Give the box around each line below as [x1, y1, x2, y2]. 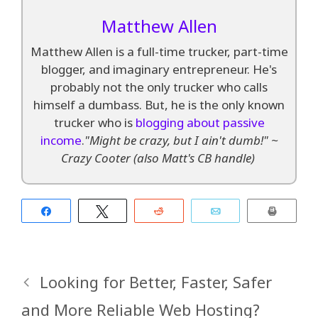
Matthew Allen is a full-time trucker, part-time [30, 43, 288, 60]
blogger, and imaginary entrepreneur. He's [41, 60, 277, 77]
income [40, 131, 82, 148]
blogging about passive [135, 114, 265, 131]
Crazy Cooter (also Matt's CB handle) [60, 149, 258, 166]
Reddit [173, 206, 202, 216]
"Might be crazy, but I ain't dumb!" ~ [84, 131, 278, 148]
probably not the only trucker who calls [50, 78, 268, 95]
